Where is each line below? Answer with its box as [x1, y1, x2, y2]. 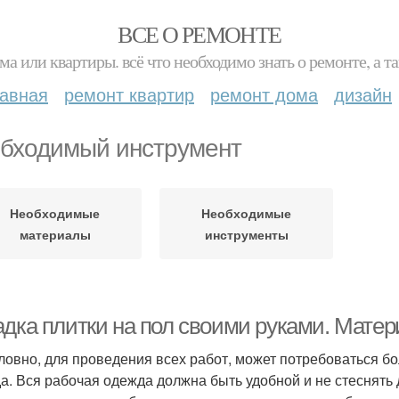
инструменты [204, 225, 289, 243]
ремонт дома [210, 81, 318, 107]
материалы [19, 225, 91, 243]
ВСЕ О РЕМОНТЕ [118, 19, 281, 49]
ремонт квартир [64, 81, 194, 107]
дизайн [334, 81, 392, 107]
